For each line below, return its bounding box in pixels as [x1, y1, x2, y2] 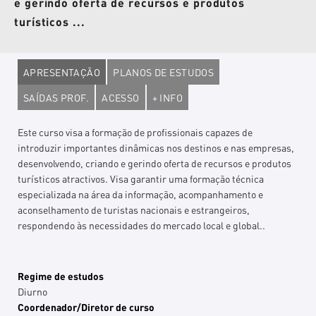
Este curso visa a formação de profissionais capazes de [18, 126, 253, 138]
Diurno [18, 285, 48, 298]
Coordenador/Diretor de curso [18, 300, 155, 313]
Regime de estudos [18, 269, 104, 282]
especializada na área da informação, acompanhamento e [18, 188, 264, 200]
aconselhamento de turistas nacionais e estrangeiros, [18, 203, 250, 216]
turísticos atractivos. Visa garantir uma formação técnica [18, 172, 265, 185]
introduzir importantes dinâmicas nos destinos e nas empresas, [18, 141, 295, 154]
